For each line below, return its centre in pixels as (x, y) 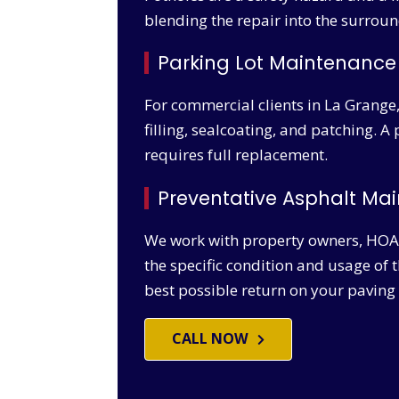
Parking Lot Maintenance (277, 63)
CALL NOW (210, 338)
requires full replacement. (236, 155)
